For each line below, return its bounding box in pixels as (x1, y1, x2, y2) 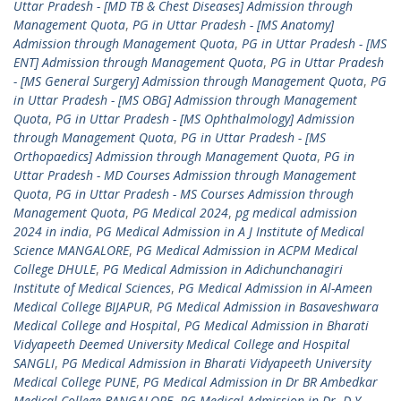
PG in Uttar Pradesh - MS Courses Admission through (55, 185, 354, 202)
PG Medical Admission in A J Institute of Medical (96, 223, 364, 240)
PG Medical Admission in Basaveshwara (157, 298, 379, 315)
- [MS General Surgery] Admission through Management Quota (13, 73, 363, 90)
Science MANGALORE (13, 242, 129, 259)
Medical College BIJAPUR (13, 298, 149, 315)
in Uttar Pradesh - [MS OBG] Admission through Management (13, 91, 357, 108)
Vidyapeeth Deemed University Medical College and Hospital (13, 336, 350, 353)
